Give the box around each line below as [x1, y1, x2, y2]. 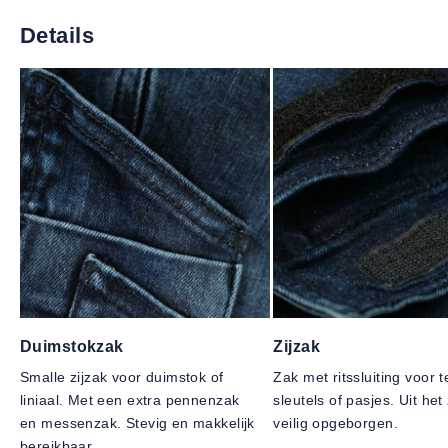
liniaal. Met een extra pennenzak [20, 391, 240, 408]
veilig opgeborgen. [273, 414, 398, 431]
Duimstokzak [20, 337, 124, 355]
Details [20, 22, 94, 48]
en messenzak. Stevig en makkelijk [20, 414, 255, 431]
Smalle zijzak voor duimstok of [20, 368, 224, 385]
